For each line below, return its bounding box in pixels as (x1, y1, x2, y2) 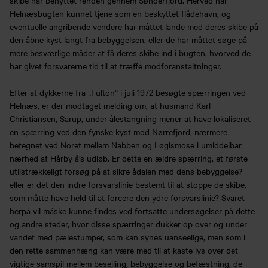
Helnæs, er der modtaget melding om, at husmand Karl (10, 99, 211, 112)
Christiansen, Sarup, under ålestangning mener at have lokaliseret (10, 112, 251, 125)
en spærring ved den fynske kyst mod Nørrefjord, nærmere (10, 126, 227, 138)
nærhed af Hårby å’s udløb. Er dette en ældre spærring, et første (10, 152, 248, 165)
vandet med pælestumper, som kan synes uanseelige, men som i (10, 231, 245, 243)
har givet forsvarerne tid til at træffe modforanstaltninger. (10, 60, 221, 72)
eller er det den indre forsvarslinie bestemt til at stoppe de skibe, (10, 178, 246, 191)
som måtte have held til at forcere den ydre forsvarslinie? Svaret (10, 191, 245, 204)
